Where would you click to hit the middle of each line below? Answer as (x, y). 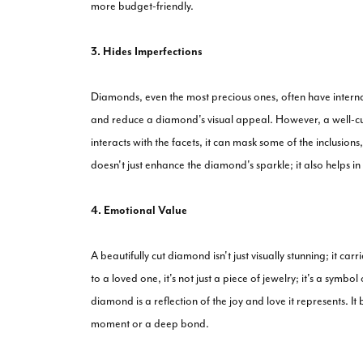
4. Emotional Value (139, 210)
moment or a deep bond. (150, 323)
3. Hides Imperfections (147, 51)
